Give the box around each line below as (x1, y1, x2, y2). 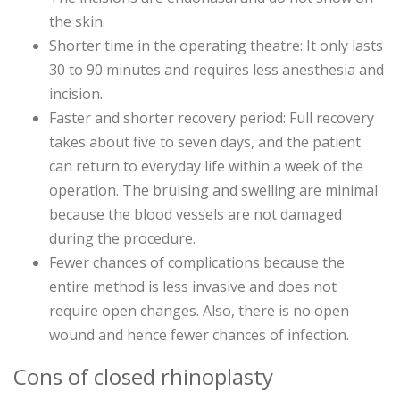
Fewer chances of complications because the (49, 253, 345, 273)
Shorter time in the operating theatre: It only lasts (49, 36, 383, 56)
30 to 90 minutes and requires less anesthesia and (49, 60, 384, 80)
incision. (49, 84, 103, 104)
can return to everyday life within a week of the (49, 156, 363, 177)
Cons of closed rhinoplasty (13, 362, 273, 392)
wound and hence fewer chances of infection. (49, 325, 349, 346)
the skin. (49, 12, 105, 32)
